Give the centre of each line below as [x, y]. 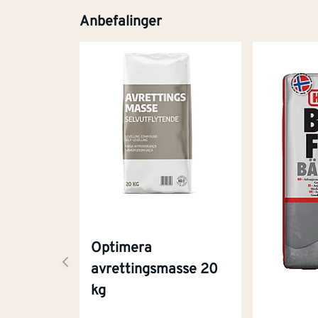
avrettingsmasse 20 [154, 269]
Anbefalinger [121, 22]
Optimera [121, 248]
